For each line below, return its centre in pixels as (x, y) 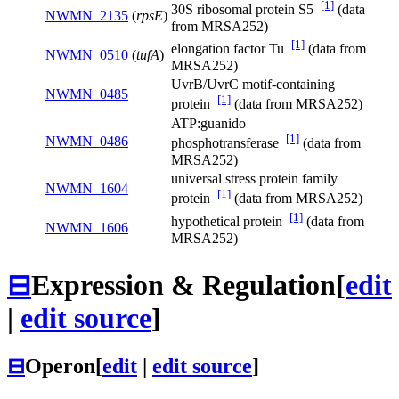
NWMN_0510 (87, 55)
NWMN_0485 (87, 94)
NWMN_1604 (87, 189)
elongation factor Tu (231, 49)
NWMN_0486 (87, 142)
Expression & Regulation (183, 285)
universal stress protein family (254, 179)
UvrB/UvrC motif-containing (253, 85)
